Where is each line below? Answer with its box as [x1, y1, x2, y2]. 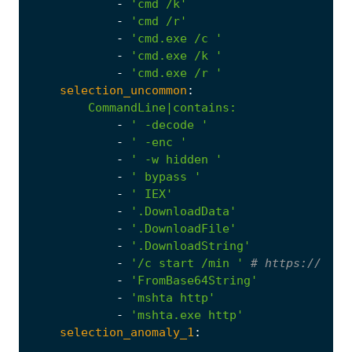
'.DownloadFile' [130, 221, 236, 236]
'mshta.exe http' [130, 307, 244, 322]
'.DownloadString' [130, 238, 251, 253]
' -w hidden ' [130, 152, 222, 167]
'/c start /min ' [130, 255, 244, 270]
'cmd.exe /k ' [130, 48, 222, 63]
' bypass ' [130, 169, 201, 184]
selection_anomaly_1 [60, 324, 194, 339]
